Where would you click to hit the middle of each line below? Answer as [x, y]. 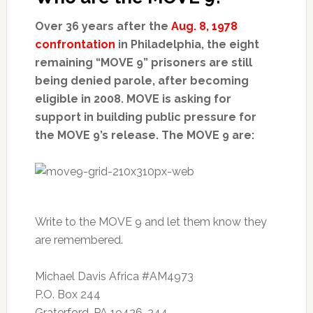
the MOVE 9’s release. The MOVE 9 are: [144, 135]
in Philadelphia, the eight [187, 44]
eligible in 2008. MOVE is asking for [133, 99]
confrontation [75, 44]
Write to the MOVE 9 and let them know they [151, 222]
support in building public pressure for [145, 117]
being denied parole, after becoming [141, 81]
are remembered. [79, 240]
